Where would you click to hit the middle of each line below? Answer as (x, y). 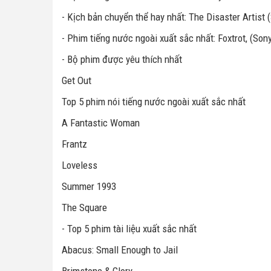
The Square (84, 208)
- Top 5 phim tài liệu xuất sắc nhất (129, 229)
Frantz (74, 144)
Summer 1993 (89, 187)
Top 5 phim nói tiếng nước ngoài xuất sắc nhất (154, 102)
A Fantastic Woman (101, 123)
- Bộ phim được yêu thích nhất (122, 60)
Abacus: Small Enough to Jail (120, 250)
